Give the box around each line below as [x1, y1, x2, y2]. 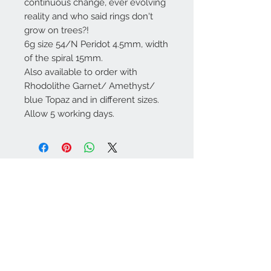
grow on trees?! [24, 25, 89, 36]
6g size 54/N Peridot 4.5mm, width [24, 39, 168, 50]
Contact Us [12, 171, 65, 184]
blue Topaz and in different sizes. [24, 94, 159, 106]
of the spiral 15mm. [24, 53, 103, 64]
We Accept [12, 240, 64, 253]
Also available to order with [24, 67, 137, 78]
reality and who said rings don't [24, 11, 153, 22]
